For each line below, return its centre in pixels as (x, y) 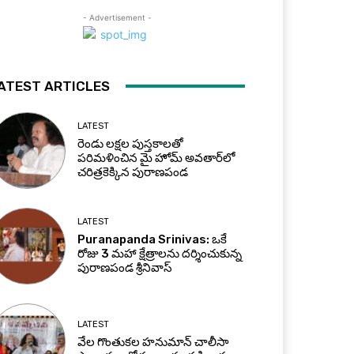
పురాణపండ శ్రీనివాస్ (125, 268)
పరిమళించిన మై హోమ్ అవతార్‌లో (156, 158)
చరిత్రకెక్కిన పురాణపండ (133, 172)
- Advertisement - (117, 17)
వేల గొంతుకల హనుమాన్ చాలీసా (153, 343)
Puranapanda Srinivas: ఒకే (153, 240)
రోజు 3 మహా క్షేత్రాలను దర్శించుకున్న (160, 254)
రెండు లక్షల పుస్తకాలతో (131, 143)
